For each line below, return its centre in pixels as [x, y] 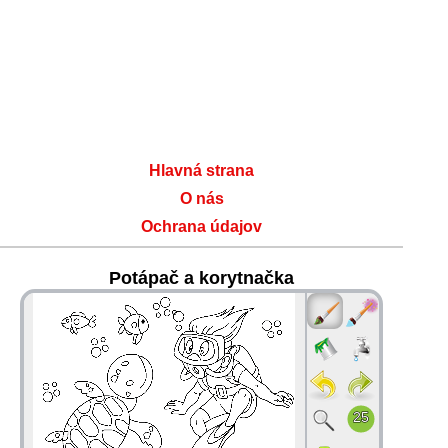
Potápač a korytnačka [202, 278]
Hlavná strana [202, 170]
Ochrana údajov [202, 226]
